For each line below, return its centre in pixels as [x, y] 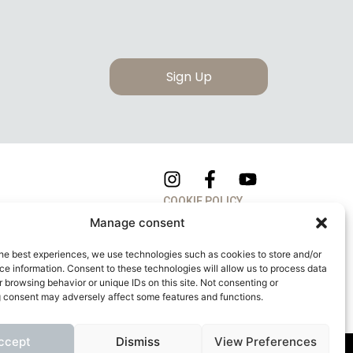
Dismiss [137, 341]
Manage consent [138, 223]
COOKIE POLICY [203, 201]
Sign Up [189, 76]
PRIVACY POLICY [205, 228]
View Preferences [265, 341]
